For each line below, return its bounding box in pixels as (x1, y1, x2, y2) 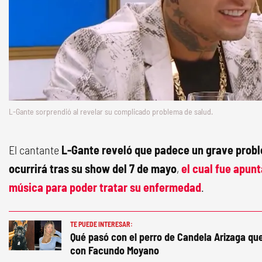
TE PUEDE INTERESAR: (70, 220, 133, 229)
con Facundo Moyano (70, 244, 159, 257)
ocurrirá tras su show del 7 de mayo (9, 161, 177, 176)
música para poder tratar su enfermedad (9, 180, 201, 195)
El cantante (9, 143, 61, 157)
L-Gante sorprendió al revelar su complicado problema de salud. (9, 106, 213, 117)
